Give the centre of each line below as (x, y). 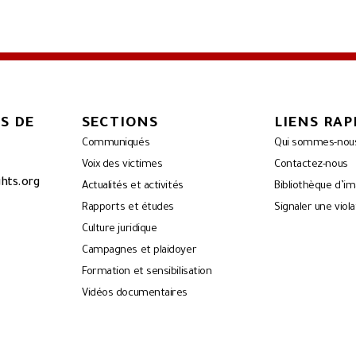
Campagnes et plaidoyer (139, 250)
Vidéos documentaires (135, 293)
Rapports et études (128, 207)
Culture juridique (120, 229)
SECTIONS (120, 124)
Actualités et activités (133, 186)
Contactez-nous (311, 164)
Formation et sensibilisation (147, 272)
